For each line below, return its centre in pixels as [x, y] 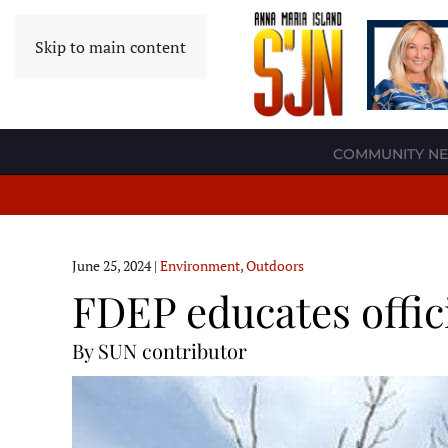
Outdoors [275, 266]
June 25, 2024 [111, 266]
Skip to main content [110, 47]
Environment [200, 266]
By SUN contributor [159, 351]
